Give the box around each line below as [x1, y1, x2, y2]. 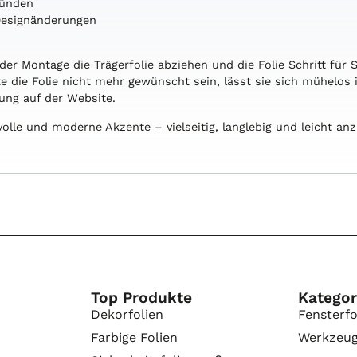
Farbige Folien [90, 329, 178, 345]
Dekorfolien [90, 306, 163, 322]
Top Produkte [90, 288, 192, 307]
